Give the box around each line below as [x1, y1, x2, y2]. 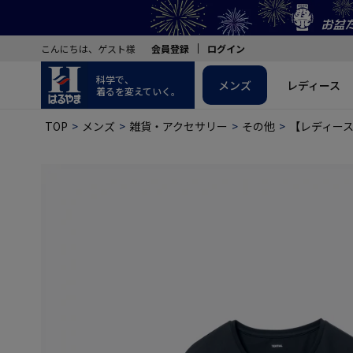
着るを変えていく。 [96, 84, 180, 98]
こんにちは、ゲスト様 [41, 42, 136, 55]
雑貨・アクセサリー [129, 118, 228, 134]
